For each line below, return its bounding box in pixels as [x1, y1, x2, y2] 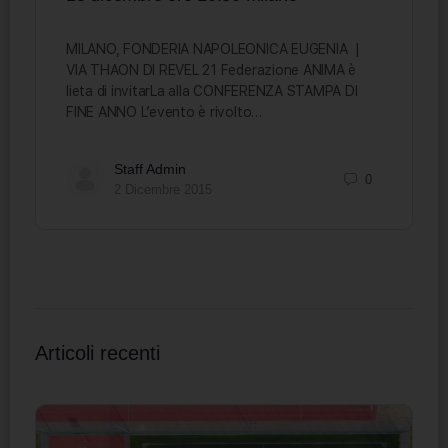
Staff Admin [114, 161, 186, 178]
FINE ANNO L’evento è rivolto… [66, 104, 263, 121]
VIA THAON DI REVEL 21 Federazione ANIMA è [66, 62, 357, 79]
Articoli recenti [35, 342, 160, 365]
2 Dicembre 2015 [114, 182, 212, 198]
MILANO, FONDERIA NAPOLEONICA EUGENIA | [66, 41, 364, 58]
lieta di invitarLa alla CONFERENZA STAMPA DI [66, 83, 358, 100]
